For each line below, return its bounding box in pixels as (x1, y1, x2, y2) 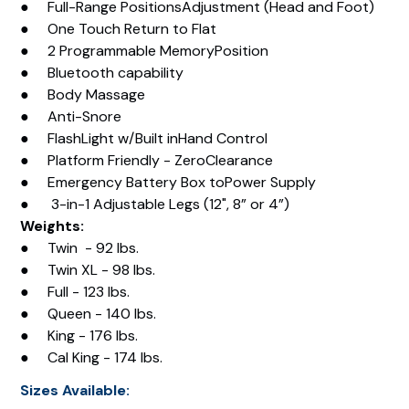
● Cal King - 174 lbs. (20, 348, 163, 367)
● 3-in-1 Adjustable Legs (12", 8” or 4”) (20, 194, 290, 214)
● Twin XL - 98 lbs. (20, 260, 156, 279)
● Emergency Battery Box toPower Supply (20, 173, 317, 192)
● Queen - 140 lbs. (20, 304, 157, 323)
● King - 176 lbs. (20, 326, 139, 345)
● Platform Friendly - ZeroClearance (20, 151, 274, 170)
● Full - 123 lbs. (20, 282, 131, 301)
